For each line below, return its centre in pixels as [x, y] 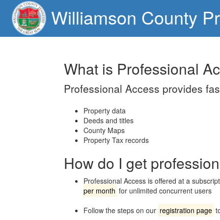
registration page [186, 210]
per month [99, 191]
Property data [105, 110]
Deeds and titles [109, 120]
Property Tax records [116, 140]
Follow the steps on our [121, 210]
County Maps [104, 130]
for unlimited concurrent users [164, 191]
